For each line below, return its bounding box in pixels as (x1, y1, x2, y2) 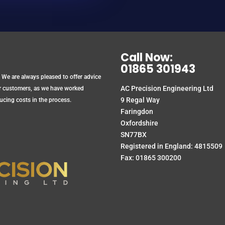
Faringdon (121, 107, 154, 116)
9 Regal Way (121, 96, 160, 104)
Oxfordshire (121, 119, 159, 128)
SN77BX (121, 131, 147, 139)
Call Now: (121, 50, 173, 66)
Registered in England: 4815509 (121, 142, 223, 151)
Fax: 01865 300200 (121, 154, 182, 162)
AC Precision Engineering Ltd (121, 84, 214, 93)
